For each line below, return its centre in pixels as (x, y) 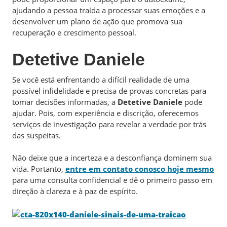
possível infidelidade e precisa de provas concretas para (109, 90)
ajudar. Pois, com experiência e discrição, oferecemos (105, 113)
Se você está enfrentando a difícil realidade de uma (101, 79)
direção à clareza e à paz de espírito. (75, 191)
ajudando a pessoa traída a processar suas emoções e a (109, 10)
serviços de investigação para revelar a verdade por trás (109, 124)
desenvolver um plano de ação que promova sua (97, 21)
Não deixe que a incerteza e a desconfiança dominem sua (112, 158)
